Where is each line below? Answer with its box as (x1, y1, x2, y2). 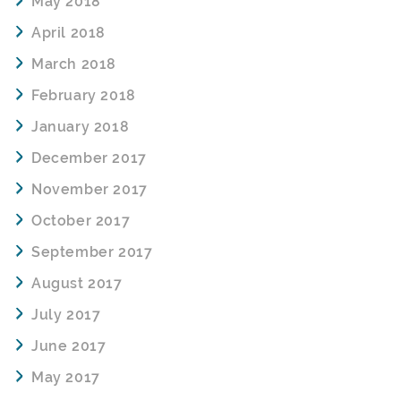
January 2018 (31, 118, 130, 136)
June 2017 (31, 337, 107, 355)
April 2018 (31, 24, 106, 42)
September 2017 (31, 243, 153, 261)
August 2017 (31, 275, 123, 293)
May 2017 (31, 369, 100, 387)
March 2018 (31, 55, 116, 73)
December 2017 (31, 149, 147, 167)
